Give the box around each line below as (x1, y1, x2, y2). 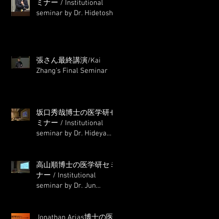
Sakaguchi (36, 139, 69, 149)
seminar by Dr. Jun (36, 181, 96, 191)
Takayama (36, 192, 68, 201)
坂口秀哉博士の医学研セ (36, 109, 117, 118)
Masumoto (36, 19, 69, 28)
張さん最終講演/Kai (36, 56, 101, 66)
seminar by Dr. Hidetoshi (36, 9, 115, 18)
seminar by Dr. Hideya (36, 129, 107, 138)
